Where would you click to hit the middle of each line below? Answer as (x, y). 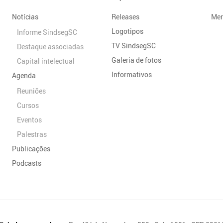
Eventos (29, 119)
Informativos (132, 74)
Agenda (24, 75)
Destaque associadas (50, 46)
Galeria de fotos (136, 60)
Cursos (28, 105)
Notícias (25, 16)
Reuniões (31, 91)
